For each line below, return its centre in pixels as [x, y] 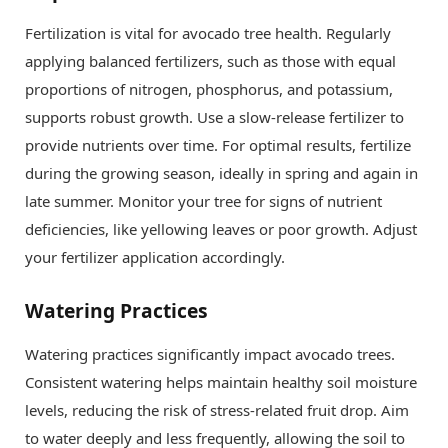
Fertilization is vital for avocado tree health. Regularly [208, 33]
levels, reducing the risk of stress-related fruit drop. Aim [217, 409]
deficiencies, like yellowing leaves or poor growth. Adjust [221, 229]
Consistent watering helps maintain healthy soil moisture [221, 381]
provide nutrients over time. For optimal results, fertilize [218, 145]
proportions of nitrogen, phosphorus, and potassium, [209, 89]
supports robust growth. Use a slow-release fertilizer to [214, 117]
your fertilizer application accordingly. [155, 257]
